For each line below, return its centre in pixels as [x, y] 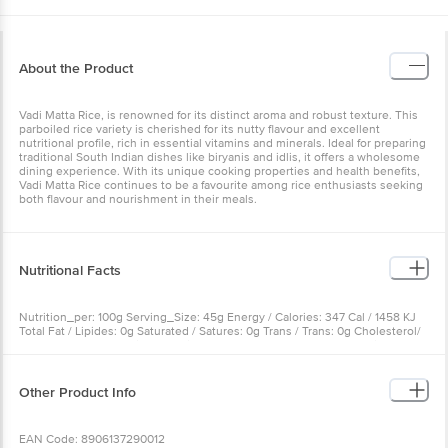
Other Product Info [77, 392]
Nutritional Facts [70, 270]
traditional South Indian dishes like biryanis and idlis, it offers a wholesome [219, 157]
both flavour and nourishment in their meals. [138, 199]
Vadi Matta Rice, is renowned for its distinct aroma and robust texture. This [218, 115]
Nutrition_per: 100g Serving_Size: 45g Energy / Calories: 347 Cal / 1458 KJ [217, 317]
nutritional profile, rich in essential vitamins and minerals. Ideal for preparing [222, 143]
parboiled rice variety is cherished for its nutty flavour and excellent [199, 129]
